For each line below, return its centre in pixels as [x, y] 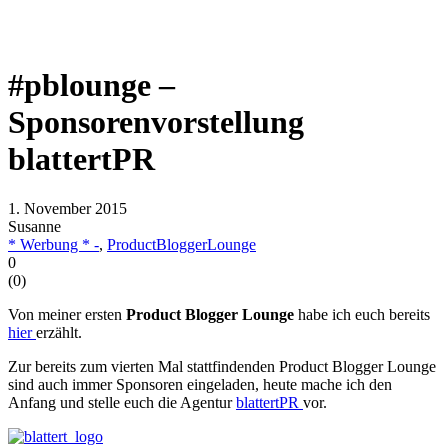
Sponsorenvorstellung [156, 122]
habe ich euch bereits [362, 314]
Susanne [34, 226]
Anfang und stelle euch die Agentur [122, 402]
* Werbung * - [53, 244]
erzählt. [59, 332]
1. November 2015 [67, 208]
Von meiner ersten [67, 314]
